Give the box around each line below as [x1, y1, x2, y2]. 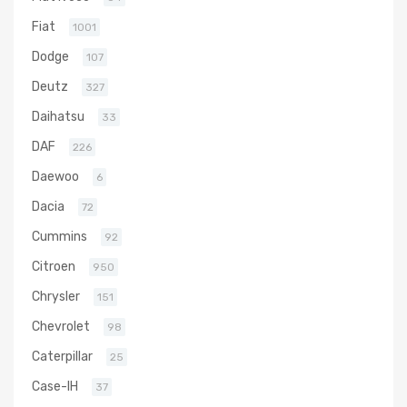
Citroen [32, 258, 75, 273]
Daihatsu [32, 108, 84, 124]
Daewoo [32, 168, 79, 184]
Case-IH [32, 378, 78, 393]
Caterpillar [32, 348, 93, 363]
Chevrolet [32, 318, 90, 333]
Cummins [32, 228, 87, 243]
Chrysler [32, 288, 80, 303]
